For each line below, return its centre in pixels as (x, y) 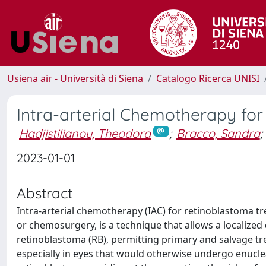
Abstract (45, 193)
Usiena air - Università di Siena (75, 78)
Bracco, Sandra (218, 133)
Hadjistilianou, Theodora (85, 133)
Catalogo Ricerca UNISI (208, 78)
